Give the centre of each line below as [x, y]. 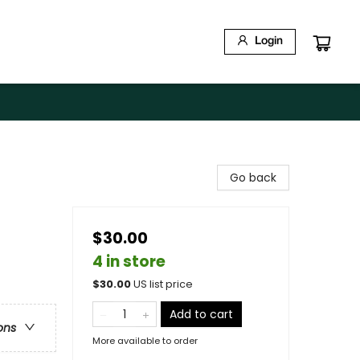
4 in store [129, 262]
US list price [163, 284]
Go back [253, 178]
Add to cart [201, 314]
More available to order [145, 341]
